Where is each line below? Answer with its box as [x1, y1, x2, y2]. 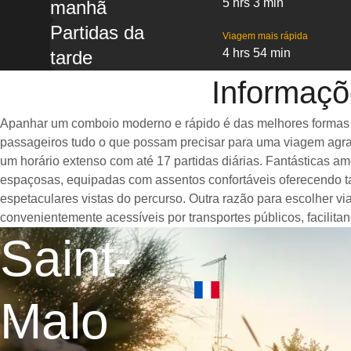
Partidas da [50, 22, 144, 43]
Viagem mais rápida [223, 31, 308, 42]
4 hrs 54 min [223, 46, 291, 60]
